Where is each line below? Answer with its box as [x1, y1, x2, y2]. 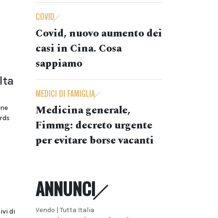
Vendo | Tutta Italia [36, 206, 94, 214]
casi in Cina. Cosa [36, 41, 122, 56]
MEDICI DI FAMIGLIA [36, 88, 95, 99]
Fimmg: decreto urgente [36, 118, 152, 133]
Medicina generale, [36, 103, 130, 118]
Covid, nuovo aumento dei [36, 26, 162, 41]
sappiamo [36, 56, 82, 72]
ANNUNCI [36, 176, 95, 201]
